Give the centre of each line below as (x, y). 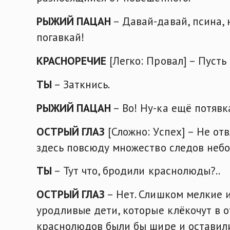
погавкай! (61, 37)
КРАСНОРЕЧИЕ (72, 60)
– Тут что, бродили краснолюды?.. (136, 171)
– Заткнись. (81, 84)
